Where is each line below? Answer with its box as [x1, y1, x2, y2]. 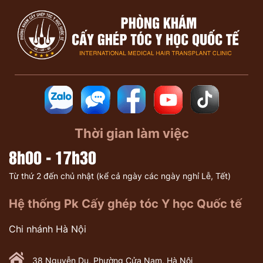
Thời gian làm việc [74, 126, 189, 141]
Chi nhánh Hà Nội [9, 223, 86, 235]
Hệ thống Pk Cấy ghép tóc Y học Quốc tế [9, 197, 242, 211]
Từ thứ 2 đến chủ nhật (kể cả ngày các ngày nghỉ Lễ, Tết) [9, 171, 231, 181]
